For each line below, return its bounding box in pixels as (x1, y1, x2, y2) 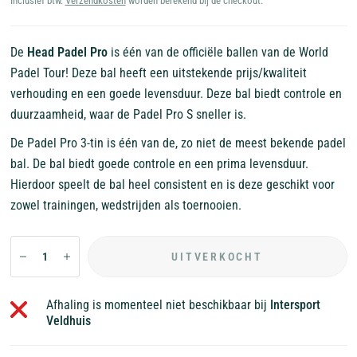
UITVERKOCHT (171, 249, 263, 263)
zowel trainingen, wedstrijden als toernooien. (10, 198, 241, 213)
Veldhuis (45, 313, 91, 328)
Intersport (269, 297, 320, 312)
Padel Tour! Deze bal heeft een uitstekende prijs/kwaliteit (10, 65, 307, 80)
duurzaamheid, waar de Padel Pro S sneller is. (10, 107, 246, 122)
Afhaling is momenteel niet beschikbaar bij (45, 297, 270, 312)
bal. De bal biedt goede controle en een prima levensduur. (10, 156, 308, 171)
